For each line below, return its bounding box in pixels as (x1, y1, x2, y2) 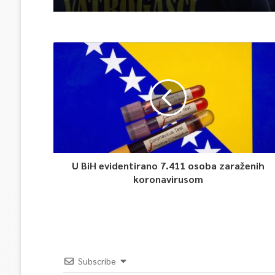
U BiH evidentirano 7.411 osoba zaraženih (72, 159, 265, 172)
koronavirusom (133, 172, 204, 185)
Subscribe (77, 255, 116, 266)
